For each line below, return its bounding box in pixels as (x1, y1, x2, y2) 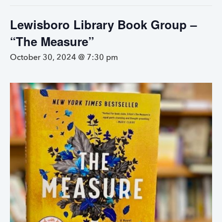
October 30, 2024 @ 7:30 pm (10, 54, 118, 62)
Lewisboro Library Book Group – (10, 16, 197, 33)
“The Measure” (10, 33, 94, 50)
